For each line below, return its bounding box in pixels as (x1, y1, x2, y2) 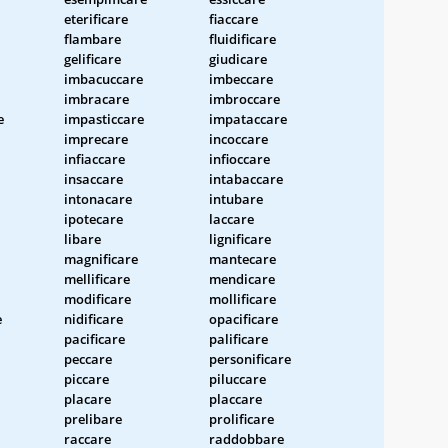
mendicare (209, 269, 275, 288)
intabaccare (209, 169, 283, 188)
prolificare (209, 409, 274, 428)
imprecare (64, 129, 128, 148)
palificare (209, 329, 268, 348)
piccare (64, 369, 109, 388)
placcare (209, 389, 262, 408)
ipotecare (64, 209, 123, 228)
